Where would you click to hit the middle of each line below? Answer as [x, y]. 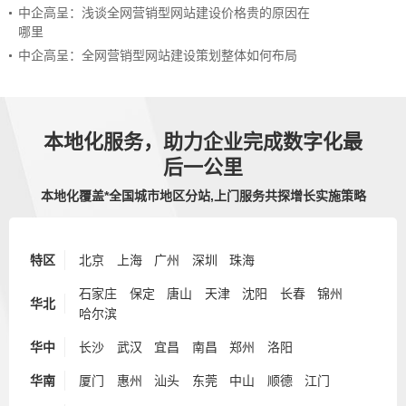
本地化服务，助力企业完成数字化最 [203, 141]
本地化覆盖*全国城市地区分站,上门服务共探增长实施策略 [203, 195]
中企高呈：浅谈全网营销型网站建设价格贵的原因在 [164, 13]
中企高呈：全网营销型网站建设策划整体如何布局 [158, 55]
